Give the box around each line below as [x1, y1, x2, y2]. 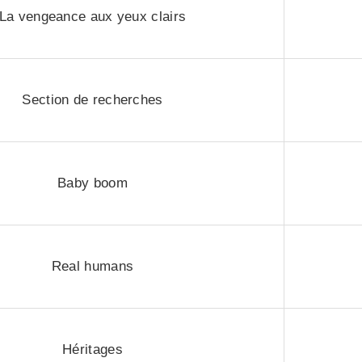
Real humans [51, 259, 134, 274]
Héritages [62, 342, 123, 357]
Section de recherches [22, 92, 163, 107]
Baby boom [57, 175, 128, 191]
